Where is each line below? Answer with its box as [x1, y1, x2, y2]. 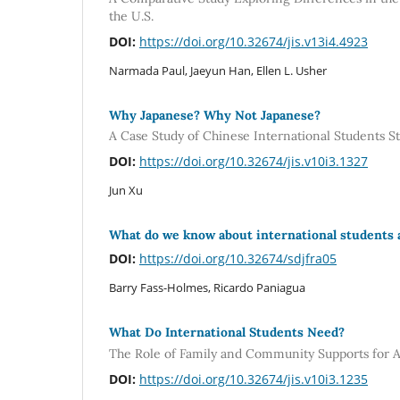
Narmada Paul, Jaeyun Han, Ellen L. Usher [109, 62, 327, 79]
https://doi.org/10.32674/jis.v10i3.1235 [139, 370, 368, 387]
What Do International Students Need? [109, 324, 345, 341]
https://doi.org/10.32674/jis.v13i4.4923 [139, 32, 368, 50]
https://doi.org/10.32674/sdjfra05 [139, 250, 337, 268]
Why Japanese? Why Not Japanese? [109, 106, 321, 123]
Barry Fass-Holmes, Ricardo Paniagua [109, 279, 305, 296]
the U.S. [109, 7, 154, 24]
